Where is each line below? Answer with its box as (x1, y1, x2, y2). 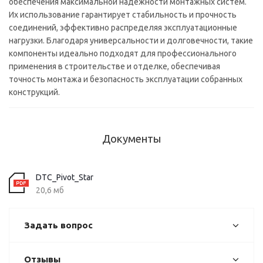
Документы (102, 133, 161, 145)
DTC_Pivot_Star (36, 173, 93, 182)
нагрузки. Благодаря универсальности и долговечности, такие (9, 36, 253, 45)
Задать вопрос (24, 220, 93, 230)
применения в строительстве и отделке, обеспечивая (9, 62, 220, 71)
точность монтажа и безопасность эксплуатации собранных (9, 75, 242, 84)
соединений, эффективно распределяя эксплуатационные (9, 23, 237, 32)
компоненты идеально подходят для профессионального (9, 49, 237, 58)
